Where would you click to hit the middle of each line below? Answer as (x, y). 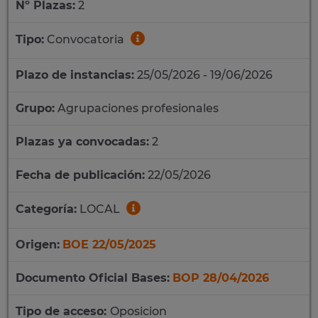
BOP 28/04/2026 (221, 278)
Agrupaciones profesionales (137, 108)
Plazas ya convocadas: (82, 142)
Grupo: (35, 108)
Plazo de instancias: (75, 75)
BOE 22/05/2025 (109, 245)
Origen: (38, 245)
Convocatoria (86, 40)
